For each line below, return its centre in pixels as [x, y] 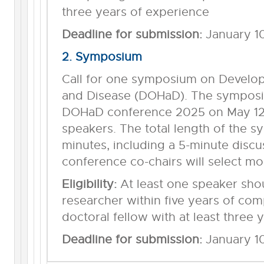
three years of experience [135, 12]
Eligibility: [91, 184]
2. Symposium [102, 57]
